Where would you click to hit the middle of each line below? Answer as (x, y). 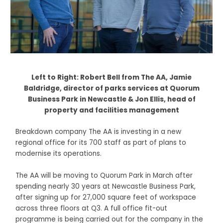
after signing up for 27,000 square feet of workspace (106, 198)
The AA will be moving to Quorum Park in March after (104, 176)
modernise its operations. (59, 154)
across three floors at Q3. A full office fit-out (92, 209)
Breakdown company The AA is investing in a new (99, 132)
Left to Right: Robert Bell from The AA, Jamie (111, 77)
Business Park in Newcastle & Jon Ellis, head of (111, 99)
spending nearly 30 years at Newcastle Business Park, (106, 187)
